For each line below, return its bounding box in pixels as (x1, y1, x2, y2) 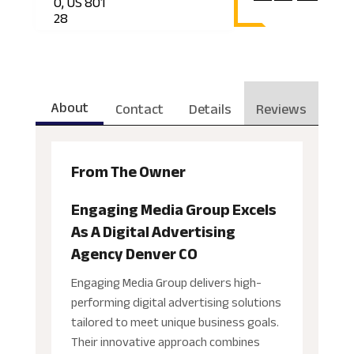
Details (188, 96, 232, 123)
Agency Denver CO (70, 239, 198, 269)
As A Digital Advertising (70, 217, 235, 247)
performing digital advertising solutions (70, 291, 281, 315)
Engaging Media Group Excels (70, 195, 277, 225)
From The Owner (70, 157, 186, 187)
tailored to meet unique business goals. (70, 311, 279, 335)
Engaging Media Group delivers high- (70, 271, 262, 296)
